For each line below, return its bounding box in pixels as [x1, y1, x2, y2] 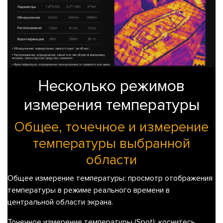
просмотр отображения [126, 173, 213, 184]
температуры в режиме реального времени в [7, 185, 170, 196]
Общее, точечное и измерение [14, 118, 209, 136]
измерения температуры [23, 96, 200, 115]
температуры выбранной [33, 135, 190, 152]
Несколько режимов [38, 77, 185, 97]
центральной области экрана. [7, 197, 113, 208]
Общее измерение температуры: [7, 173, 126, 184]
